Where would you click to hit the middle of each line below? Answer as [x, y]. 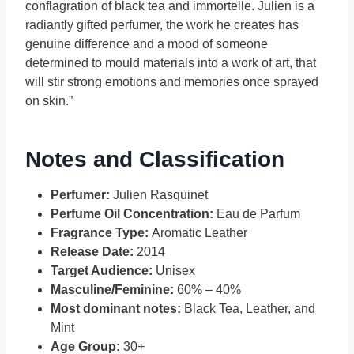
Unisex [175, 271]
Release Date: [92, 252]
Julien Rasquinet [159, 195]
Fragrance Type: [101, 233]
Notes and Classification [155, 160]
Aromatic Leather [200, 233]
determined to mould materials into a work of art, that [171, 63]
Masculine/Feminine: [112, 290]
